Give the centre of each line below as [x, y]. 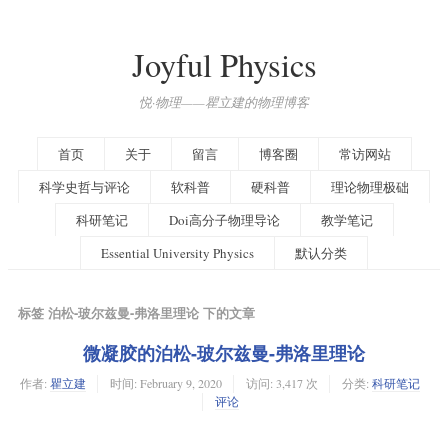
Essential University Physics [177, 252]
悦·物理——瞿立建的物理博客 [224, 101]
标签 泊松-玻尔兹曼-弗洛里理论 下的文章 [136, 312]
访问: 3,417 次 [282, 382]
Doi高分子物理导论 [224, 219]
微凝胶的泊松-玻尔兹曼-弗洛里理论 [224, 352]
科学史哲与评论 [84, 186]
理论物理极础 [370, 186]
